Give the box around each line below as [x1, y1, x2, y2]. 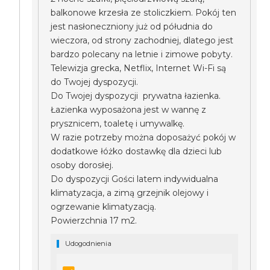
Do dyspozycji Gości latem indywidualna [51, 174, 219, 184]
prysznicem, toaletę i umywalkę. [51, 118, 185, 129]
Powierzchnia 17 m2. [51, 215, 140, 226]
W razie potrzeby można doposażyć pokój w [51, 132, 236, 143]
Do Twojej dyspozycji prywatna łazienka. [51, 90, 221, 101]
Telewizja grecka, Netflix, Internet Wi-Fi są [51, 63, 227, 74]
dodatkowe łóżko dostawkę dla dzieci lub [51, 146, 222, 157]
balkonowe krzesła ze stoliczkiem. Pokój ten [51, 7, 237, 18]
